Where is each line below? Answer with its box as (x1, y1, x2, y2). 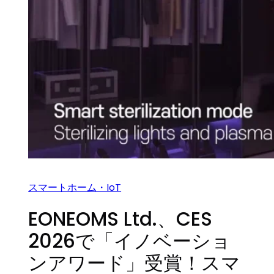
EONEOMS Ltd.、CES (28, 205, 213, 232)
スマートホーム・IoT (28, 180, 122, 194)
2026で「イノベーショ (28, 227, 231, 254)
